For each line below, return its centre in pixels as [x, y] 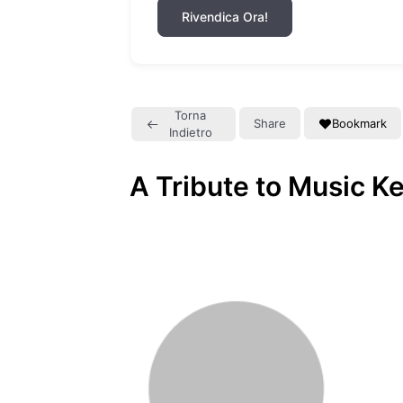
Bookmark [359, 123]
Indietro [190, 132]
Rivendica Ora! [225, 17]
